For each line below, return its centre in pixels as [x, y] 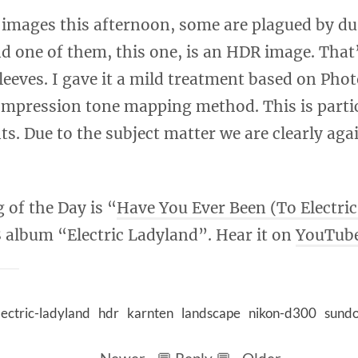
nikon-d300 [282, 313]
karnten [150, 313]
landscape [211, 313]
